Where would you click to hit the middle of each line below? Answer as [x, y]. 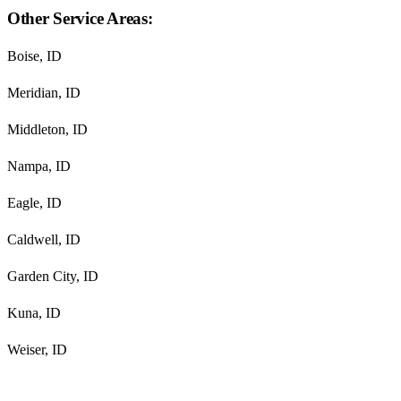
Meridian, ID [44, 93]
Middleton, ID [47, 130]
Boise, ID [34, 56]
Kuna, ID [34, 313]
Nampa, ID [39, 166]
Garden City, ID [53, 277]
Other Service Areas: [80, 19]
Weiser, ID [37, 350]
